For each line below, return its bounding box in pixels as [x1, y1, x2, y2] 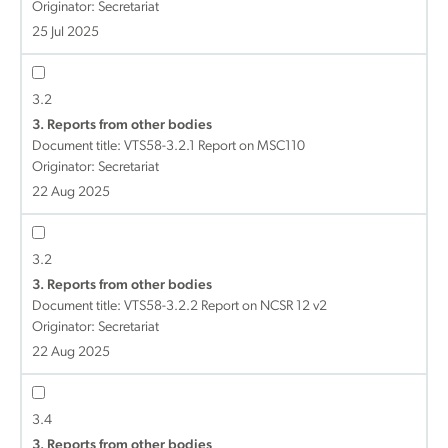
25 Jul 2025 [32, 25, 99, 40]
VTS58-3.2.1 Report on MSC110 [124, 139, 305, 154]
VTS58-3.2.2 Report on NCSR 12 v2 [124, 299, 327, 314]
